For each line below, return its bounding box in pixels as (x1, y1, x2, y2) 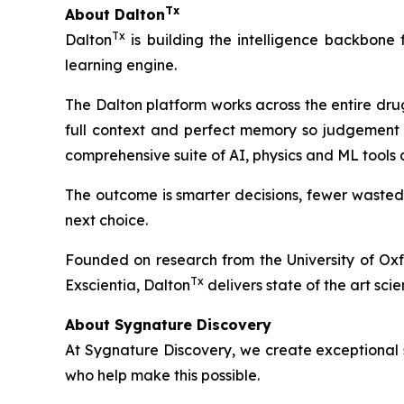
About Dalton (65, 5, 165, 24)
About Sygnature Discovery (65, 316, 271, 335)
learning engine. (65, 56, 177, 75)
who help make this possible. (65, 366, 260, 385)
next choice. (65, 211, 148, 230)
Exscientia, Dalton (65, 276, 190, 295)
